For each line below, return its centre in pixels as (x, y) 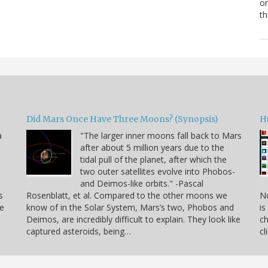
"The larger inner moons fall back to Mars (161, 135)
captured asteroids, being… (79, 231)
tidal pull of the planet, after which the (153, 159)
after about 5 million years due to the (152, 147)
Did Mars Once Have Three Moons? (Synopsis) (122, 119)
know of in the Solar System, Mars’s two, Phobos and (130, 207)
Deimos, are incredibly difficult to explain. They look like (133, 219)
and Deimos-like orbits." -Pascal (142, 183)
